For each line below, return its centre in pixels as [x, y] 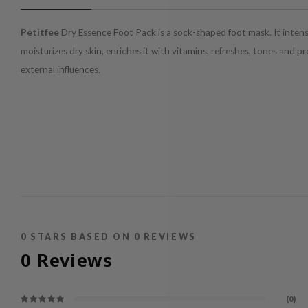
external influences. [60, 69]
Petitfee [40, 32]
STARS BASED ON [80, 237]
